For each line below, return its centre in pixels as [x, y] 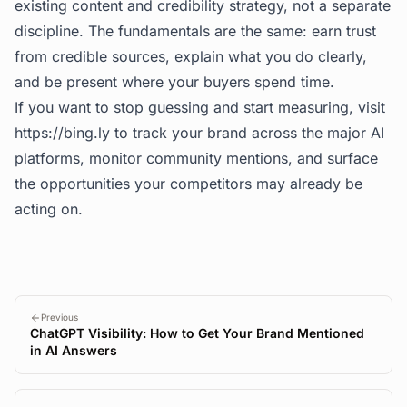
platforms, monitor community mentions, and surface [196, 158]
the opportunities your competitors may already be [189, 184]
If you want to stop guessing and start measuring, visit [200, 107]
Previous [60, 317]
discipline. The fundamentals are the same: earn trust [195, 31]
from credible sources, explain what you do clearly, [191, 56]
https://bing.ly [62, 133]
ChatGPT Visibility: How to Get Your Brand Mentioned [197, 333]
